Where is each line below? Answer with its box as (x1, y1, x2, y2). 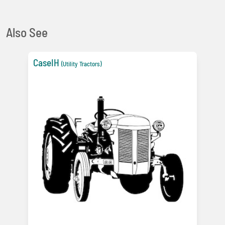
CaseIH (33, 56, 59, 68)
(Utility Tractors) (61, 59, 101, 68)
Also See (6, 24, 48, 40)
